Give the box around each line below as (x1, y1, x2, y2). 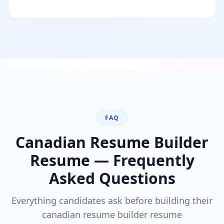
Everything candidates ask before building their (11, 194, 212, 206)
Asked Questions (48, 168, 175, 188)
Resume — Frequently (29, 150, 194, 170)
